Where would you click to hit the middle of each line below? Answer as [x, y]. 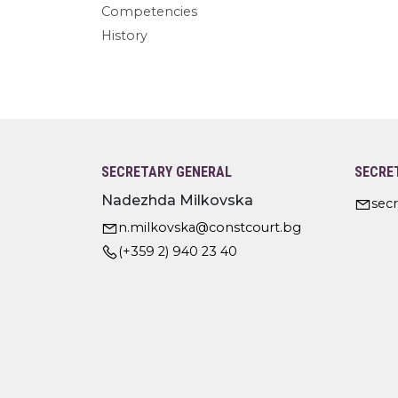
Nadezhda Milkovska [177, 201]
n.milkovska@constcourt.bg [210, 228]
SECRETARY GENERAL [167, 172]
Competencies [149, 12]
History [124, 36]
